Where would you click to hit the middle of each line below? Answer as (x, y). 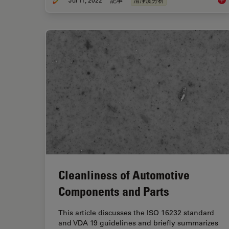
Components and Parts (114, 191)
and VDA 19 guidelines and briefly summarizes (138, 223)
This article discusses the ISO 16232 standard (136, 213)
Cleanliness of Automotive (124, 175)
